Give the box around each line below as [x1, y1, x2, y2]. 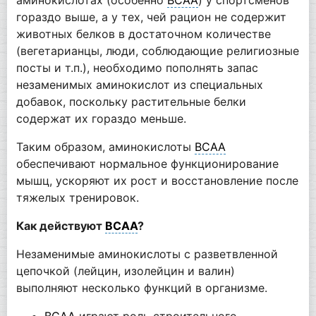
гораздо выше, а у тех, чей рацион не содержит [16, 9, 286, 24]
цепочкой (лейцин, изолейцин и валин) [16, 263, 235, 278]
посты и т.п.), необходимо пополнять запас [16, 60, 258, 75]
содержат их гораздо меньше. [16, 111, 186, 126]
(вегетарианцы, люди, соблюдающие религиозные [16, 43, 299, 58]
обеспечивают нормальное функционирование [16, 156, 279, 171]
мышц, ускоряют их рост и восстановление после [16, 173, 298, 188]
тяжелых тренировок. [16, 190, 139, 205]
